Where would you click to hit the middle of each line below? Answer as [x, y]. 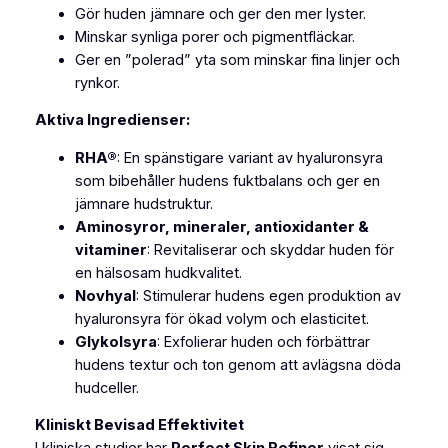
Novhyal [105, 295]
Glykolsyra [115, 341]
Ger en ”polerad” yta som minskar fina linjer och [237, 59]
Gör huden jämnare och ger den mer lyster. [220, 13]
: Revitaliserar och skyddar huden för [270, 249]
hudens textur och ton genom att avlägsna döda [237, 364]
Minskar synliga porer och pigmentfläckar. [214, 36]
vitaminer [110, 249]
